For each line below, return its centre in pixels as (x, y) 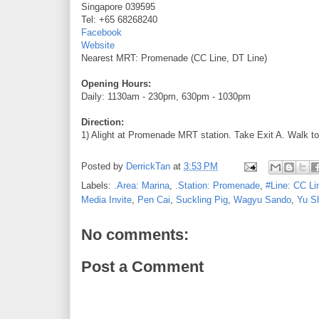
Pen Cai (154, 199)
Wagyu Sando (262, 199)
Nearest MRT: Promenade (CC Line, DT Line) (174, 58)
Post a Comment (142, 267)
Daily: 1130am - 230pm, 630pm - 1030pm (166, 96)
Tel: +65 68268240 (119, 19)
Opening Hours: (116, 83)
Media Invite (106, 199)
